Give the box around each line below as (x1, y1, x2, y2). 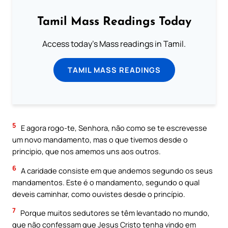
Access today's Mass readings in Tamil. (42, 38, 186, 49)
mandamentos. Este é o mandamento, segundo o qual (12, 177, 199, 187)
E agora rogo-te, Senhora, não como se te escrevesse (19, 123, 207, 133)
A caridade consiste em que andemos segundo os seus (19, 165, 213, 176)
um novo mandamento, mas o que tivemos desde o (12, 134, 188, 145)
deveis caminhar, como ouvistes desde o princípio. (12, 188, 185, 199)
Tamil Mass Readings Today (37, 16, 191, 28)
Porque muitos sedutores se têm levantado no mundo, (19, 208, 210, 218)
